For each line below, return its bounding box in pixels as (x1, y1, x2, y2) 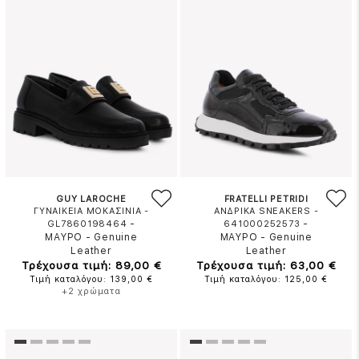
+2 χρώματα (62, 286, 122, 296)
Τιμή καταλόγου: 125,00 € (204, 274, 329, 284)
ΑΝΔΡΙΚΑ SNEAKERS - (213, 206, 319, 216)
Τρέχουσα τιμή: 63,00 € (196, 259, 337, 272)
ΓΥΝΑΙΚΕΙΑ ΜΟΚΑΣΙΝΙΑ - (34, 206, 149, 216)
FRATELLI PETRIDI (224, 194, 309, 204)
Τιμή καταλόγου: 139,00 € (30, 274, 154, 284)
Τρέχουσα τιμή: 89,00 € (21, 259, 162, 272)
